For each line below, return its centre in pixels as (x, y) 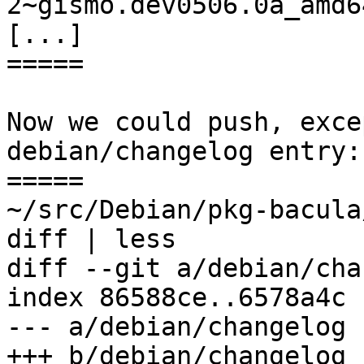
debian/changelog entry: (184, 152)
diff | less (91, 239)
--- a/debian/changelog (176, 327)
